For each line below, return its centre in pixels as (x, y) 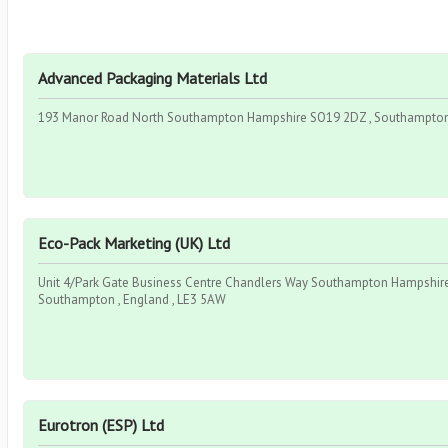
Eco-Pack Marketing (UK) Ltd (134, 243)
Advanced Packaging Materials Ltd (152, 78)
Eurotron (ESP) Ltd (101, 425)
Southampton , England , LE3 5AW (132, 299)
